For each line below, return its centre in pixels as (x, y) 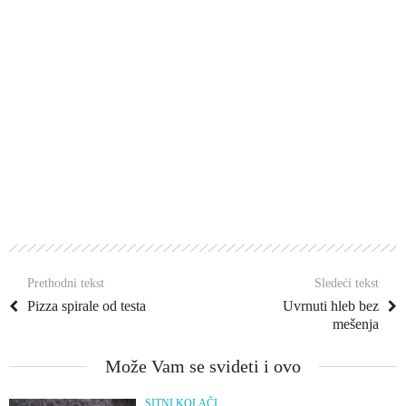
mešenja (356, 324)
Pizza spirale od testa (87, 306)
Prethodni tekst (66, 284)
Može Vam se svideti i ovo (203, 367)
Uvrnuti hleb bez (331, 306)
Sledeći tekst (347, 284)
